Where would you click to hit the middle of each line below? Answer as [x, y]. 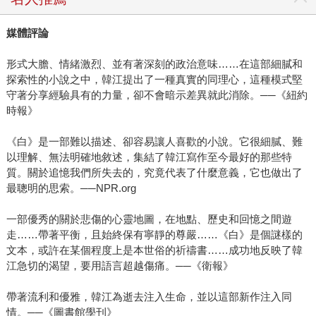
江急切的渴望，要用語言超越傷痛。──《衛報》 [120, 265]
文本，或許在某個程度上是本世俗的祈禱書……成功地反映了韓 [154, 250]
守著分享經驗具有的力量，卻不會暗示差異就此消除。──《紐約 [157, 95]
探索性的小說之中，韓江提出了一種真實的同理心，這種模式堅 [154, 79]
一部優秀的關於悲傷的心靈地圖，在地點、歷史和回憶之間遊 [149, 219]
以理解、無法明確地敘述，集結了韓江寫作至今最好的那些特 [149, 157]
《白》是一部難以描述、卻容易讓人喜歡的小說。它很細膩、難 [154, 141]
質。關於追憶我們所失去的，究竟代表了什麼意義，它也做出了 [154, 172]
